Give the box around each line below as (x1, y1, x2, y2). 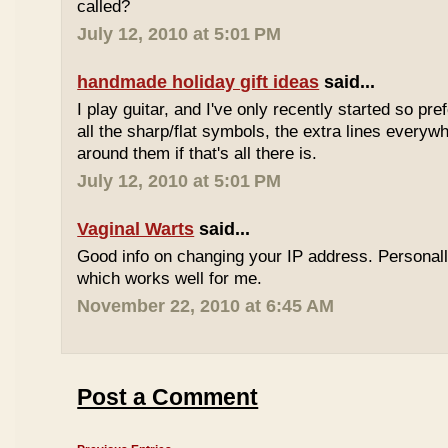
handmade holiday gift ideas (77, 72, 320, 92)
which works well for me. (77, 269, 263, 288)
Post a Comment (77, 385, 259, 410)
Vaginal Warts (77, 219, 195, 239)
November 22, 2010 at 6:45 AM (77, 296, 335, 316)
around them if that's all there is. (77, 144, 318, 163)
